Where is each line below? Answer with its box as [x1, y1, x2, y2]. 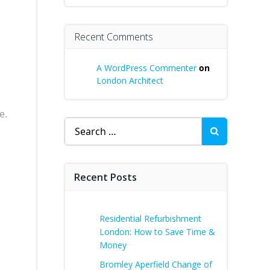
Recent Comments [74, 30, 153, 43]
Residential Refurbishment [99, 213, 201, 224]
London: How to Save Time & [99, 226, 215, 237]
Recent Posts [74, 171, 137, 184]
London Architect [96, 75, 163, 86]
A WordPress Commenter [96, 62, 196, 74]
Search [64, 118, 95, 131]
